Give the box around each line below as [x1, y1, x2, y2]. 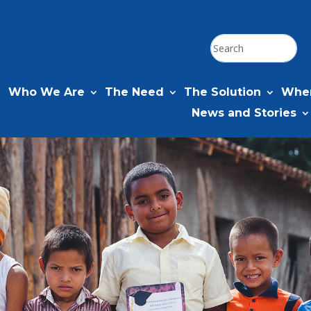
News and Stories [192, 106, 297, 120]
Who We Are [8, 85, 85, 99]
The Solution [184, 85, 262, 99]
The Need [105, 85, 165, 99]
